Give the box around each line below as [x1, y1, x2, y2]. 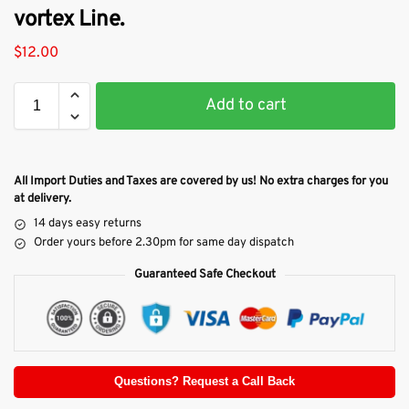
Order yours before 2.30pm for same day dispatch [34, 236, 294, 251]
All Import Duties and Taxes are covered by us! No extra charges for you [14, 174, 388, 190]
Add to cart [204, 95, 287, 117]
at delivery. [14, 192, 71, 207]
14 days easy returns [34, 216, 142, 232]
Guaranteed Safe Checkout [133, 267, 276, 283]
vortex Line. [14, 6, 125, 35]
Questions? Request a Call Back [114, 375, 295, 389]
